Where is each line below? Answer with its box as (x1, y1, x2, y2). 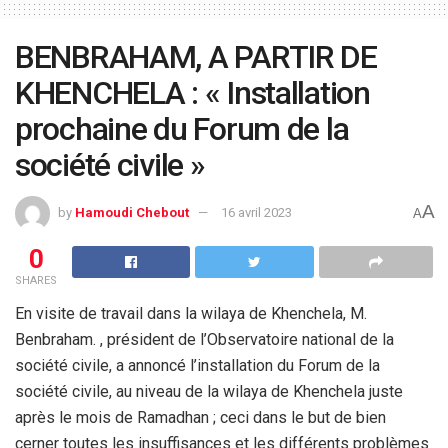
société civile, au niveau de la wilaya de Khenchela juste (15, 381, 403, 401)
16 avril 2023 (221, 204, 292, 220)
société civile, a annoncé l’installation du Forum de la (15, 355, 380, 375)
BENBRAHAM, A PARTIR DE (15, 37, 377, 76)
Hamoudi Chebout (75, 204, 189, 220)
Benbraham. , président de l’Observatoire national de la (15, 329, 394, 349)
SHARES (15, 273, 57, 287)
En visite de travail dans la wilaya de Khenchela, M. (15, 303, 367, 323)
